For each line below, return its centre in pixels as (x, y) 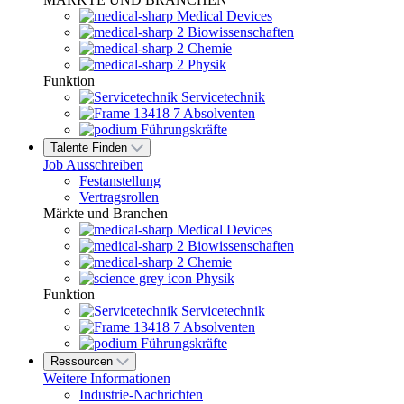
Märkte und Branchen (106, 214)
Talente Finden (89, 148)
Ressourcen (82, 362)
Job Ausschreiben (93, 165)
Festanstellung (120, 181)
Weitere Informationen (107, 379)
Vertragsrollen (119, 197)
